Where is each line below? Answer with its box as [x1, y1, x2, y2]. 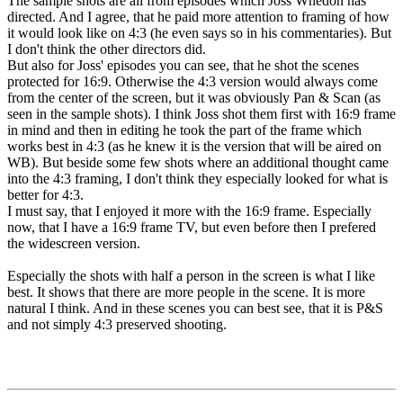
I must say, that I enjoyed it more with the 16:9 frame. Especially [7, 202, 372, 219]
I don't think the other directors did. [7, 40, 206, 57]
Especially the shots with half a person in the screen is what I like [7, 267, 375, 283]
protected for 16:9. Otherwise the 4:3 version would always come [7, 73, 378, 89]
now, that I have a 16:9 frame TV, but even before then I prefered [7, 219, 376, 235]
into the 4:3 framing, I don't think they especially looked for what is [7, 170, 388, 186]
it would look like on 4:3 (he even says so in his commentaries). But [7, 24, 391, 40]
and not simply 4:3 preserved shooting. [7, 316, 227, 332]
